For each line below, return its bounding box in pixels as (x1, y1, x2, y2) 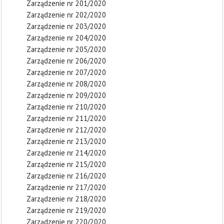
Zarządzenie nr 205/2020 (26, 44, 106, 54)
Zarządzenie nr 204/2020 (26, 33, 106, 42)
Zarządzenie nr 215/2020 (26, 159, 106, 169)
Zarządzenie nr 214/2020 (26, 148, 106, 157)
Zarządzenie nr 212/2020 (26, 125, 106, 134)
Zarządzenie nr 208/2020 (26, 79, 106, 88)
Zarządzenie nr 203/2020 (26, 21, 106, 31)
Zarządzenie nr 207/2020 (26, 67, 106, 77)
